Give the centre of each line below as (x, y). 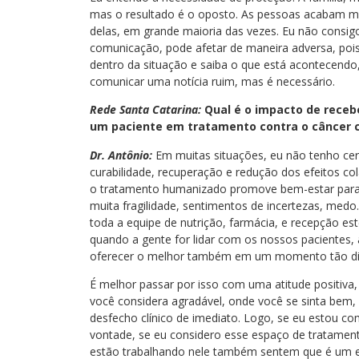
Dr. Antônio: (121, 155)
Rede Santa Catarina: (145, 110)
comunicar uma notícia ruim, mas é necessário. (212, 81)
